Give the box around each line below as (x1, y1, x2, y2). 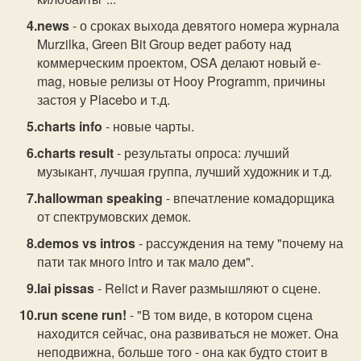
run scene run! (37, 305, 127, 324)
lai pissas (37, 279, 95, 297)
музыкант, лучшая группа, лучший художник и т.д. (37, 162, 333, 180)
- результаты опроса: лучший (114, 143, 290, 162)
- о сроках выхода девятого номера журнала (69, 16, 340, 35)
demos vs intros (37, 234, 136, 252)
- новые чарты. (102, 117, 195, 135)
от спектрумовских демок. (37, 207, 192, 226)
